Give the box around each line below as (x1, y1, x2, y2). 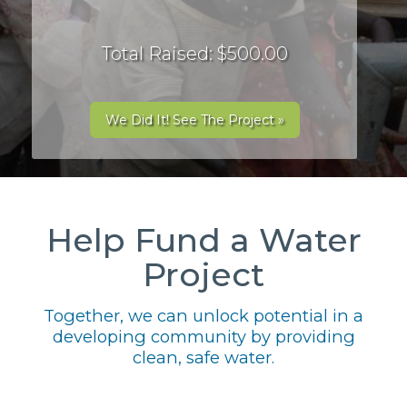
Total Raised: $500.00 (101, 43, 288, 65)
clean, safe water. (133, 347, 274, 368)
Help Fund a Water (45, 220, 362, 260)
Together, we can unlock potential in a (44, 305, 363, 326)
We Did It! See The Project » (104, 112, 284, 128)
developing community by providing (52, 326, 355, 347)
